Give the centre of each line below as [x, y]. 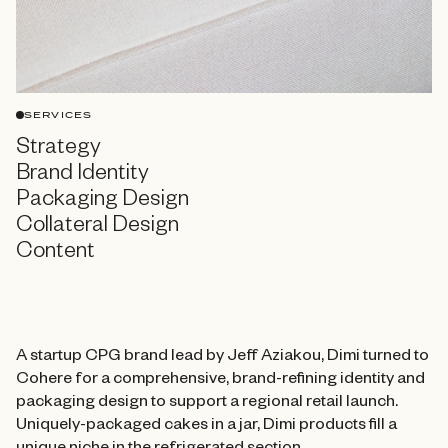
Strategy [58, 150]
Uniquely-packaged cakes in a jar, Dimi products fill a [206, 427]
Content [55, 254]
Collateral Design [97, 228]
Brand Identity [82, 176]
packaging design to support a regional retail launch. [207, 404]
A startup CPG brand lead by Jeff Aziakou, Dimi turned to [222, 358]
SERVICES [58, 114]
